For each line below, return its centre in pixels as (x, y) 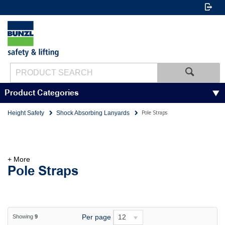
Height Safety (26, 113)
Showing (24, 216)
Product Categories (41, 93)
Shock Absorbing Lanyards (93, 113)
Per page (96, 217)
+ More (19, 159)
